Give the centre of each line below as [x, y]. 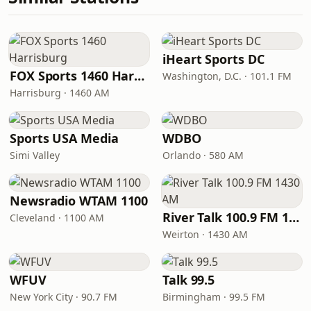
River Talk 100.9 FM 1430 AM [294, 217]
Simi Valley [35, 155]
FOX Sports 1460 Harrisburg [140, 76]
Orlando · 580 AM [203, 155]
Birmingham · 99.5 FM [214, 297]
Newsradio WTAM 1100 [79, 201]
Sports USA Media [64, 138]
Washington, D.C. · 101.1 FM [227, 76]
